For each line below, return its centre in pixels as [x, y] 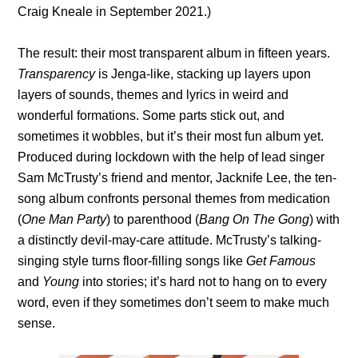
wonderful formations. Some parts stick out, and [151, 115]
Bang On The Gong [255, 219]
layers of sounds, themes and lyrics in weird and [153, 94]
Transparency [57, 74]
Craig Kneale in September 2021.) [115, 11]
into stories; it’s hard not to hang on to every [203, 281]
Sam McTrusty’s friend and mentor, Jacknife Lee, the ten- [177, 177]
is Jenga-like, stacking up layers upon [203, 74]
